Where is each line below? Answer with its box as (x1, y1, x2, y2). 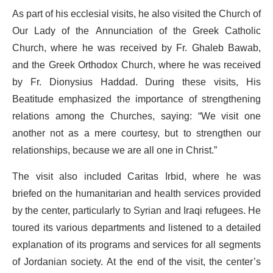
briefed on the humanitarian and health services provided (12, 183, 261, 204)
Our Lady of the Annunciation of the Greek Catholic (12, 20, 261, 41)
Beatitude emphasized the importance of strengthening (12, 88, 261, 110)
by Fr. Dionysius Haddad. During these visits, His (12, 71, 261, 93)
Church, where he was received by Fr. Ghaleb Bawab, (12, 37, 261, 58)
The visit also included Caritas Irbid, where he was (12, 166, 261, 187)
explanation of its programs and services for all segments (12, 234, 261, 255)
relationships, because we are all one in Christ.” (12, 140, 217, 161)
